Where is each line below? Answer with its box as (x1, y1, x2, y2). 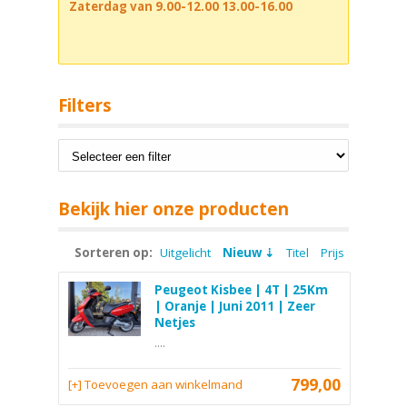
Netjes (154, 313, 195, 331)
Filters (58, 93, 112, 116)
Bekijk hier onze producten (58, 197, 289, 221)
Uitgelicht (160, 243, 211, 261)
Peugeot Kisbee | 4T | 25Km (154, 281, 328, 298)
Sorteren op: (74, 243, 153, 261)
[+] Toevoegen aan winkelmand (68, 375, 243, 392)
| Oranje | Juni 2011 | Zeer (154, 297, 315, 314)
